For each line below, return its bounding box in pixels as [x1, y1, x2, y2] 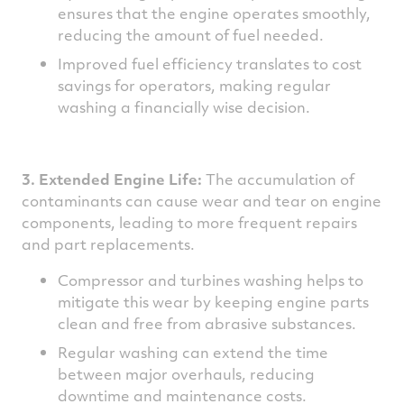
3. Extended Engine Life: [22, 169, 206, 189]
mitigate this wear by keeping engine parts [58, 291, 369, 312]
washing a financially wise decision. [58, 96, 310, 117]
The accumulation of [206, 169, 354, 189]
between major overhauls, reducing [58, 363, 315, 384]
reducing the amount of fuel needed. [58, 24, 324, 45]
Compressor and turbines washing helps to [58, 270, 363, 290]
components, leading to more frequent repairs [22, 212, 357, 233]
